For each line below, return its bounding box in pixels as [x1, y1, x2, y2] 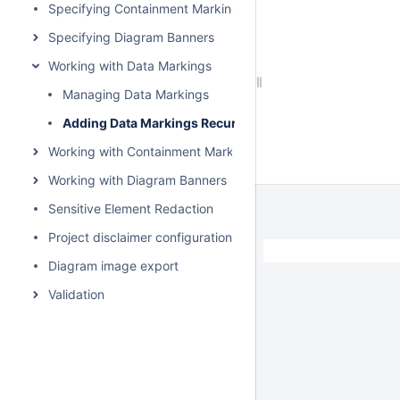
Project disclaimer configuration [48, 229, 232, 245]
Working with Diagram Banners [48, 172, 227, 187]
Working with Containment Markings [48, 144, 258, 159]
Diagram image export [48, 258, 179, 273]
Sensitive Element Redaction [48, 201, 213, 216]
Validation [48, 287, 104, 302]
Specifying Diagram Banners [48, 29, 214, 45]
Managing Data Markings [62, 87, 209, 102]
